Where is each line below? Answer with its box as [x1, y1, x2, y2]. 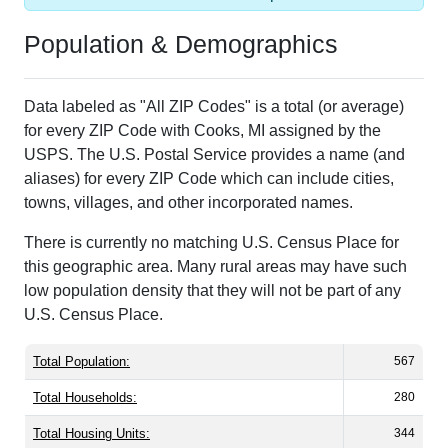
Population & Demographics [24, 8, 338, 37]
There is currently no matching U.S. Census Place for [24, 212, 399, 230]
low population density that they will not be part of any [24, 260, 401, 278]
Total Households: [33, 368, 137, 384]
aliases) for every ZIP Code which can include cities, [24, 148, 394, 166]
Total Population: [33, 332, 130, 348]
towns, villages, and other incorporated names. [24, 172, 353, 190]
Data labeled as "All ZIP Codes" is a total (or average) [24, 76, 404, 94]
